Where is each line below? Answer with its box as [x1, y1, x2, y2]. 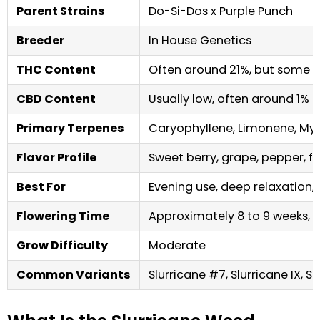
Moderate [149, 237, 206, 254]
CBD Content [16, 91, 96, 108]
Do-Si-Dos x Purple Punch [149, 3, 293, 20]
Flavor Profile [16, 149, 96, 166]
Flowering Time [16, 208, 109, 225]
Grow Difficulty [16, 237, 108, 254]
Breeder [16, 32, 64, 49]
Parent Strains [16, 3, 105, 20]
